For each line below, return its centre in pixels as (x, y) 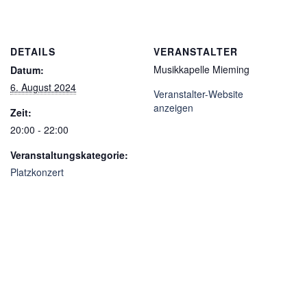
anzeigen (173, 107)
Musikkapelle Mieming (201, 69)
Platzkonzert (37, 172)
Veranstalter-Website (198, 94)
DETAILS (33, 51)
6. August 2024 (43, 87)
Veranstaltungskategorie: (69, 155)
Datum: (27, 70)
